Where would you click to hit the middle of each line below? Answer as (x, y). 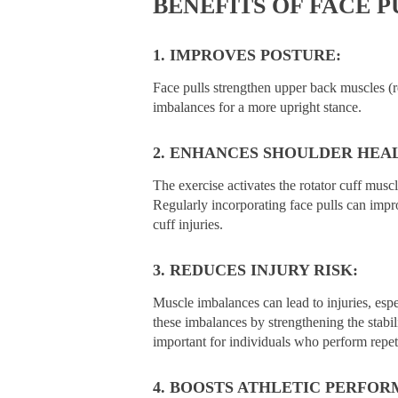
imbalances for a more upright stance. (257, 107)
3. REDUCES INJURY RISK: (255, 270)
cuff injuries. (188, 224)
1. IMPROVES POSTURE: (247, 55)
